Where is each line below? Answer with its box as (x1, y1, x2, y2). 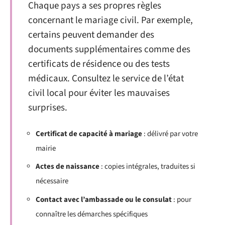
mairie (36, 143, 56, 154)
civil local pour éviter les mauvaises (28, 86, 170, 100)
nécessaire (36, 176, 68, 186)
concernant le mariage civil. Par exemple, (28, 14, 193, 27)
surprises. (28, 101, 67, 115)
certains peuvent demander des (28, 28, 154, 42)
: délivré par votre (142, 128, 198, 139)
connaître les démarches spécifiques (36, 208, 148, 219)
